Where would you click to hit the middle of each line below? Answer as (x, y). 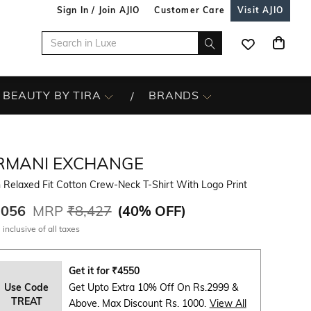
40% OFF (151, 211)
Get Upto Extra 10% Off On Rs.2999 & (153, 287)
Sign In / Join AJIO (98, 10)
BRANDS (174, 95)
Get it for (90, 271)
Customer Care (190, 10)
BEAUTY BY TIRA (52, 95)
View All (228, 303)
